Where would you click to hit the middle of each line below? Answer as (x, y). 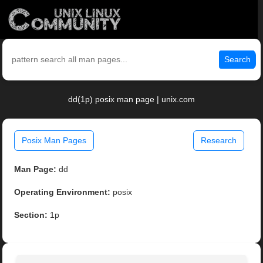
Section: (31, 215)
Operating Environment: (63, 192)
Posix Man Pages (54, 141)
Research (218, 141)
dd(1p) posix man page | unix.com (131, 100)
